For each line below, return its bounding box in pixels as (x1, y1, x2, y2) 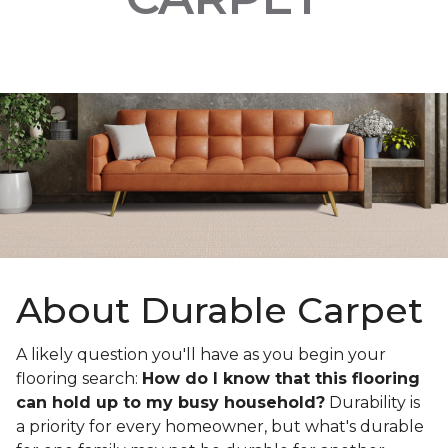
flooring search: (16, 369, 142, 389)
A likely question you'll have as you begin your (16, 345, 386, 365)
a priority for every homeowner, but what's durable (16, 417, 424, 437)
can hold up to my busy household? (16, 393, 325, 413)
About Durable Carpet (16, 288, 423, 333)
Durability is (325, 393, 420, 413)
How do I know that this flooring (142, 369, 420, 389)
